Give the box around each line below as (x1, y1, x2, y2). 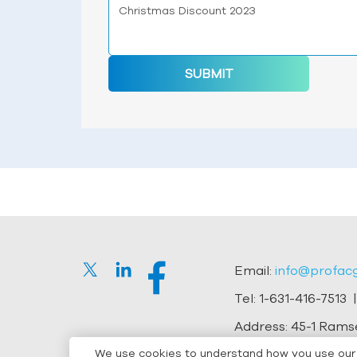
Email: (233, 263, 275, 278)
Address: (233, 319, 291, 334)
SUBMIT (184, 66, 233, 81)
